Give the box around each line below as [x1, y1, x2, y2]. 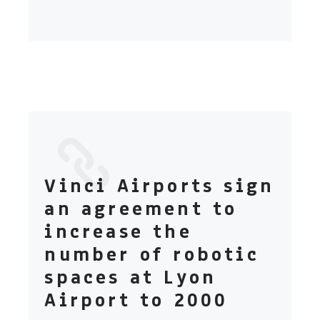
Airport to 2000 [44, 286, 229, 313]
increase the [44, 218, 192, 244]
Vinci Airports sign [44, 172, 275, 199]
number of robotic [44, 241, 259, 267]
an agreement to [44, 195, 238, 221]
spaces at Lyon [44, 264, 217, 290]
